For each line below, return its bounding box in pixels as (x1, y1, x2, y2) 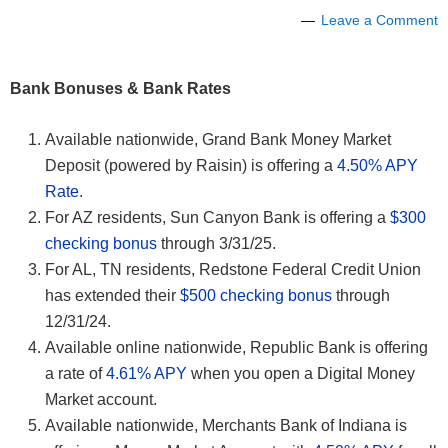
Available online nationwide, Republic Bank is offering (45, 339, 428, 357)
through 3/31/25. (157, 235, 276, 253)
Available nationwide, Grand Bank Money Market (45, 131, 391, 149)
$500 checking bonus (180, 287, 332, 305)
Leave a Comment (321, 12, 438, 29)
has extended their (45, 287, 180, 305)
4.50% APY (337, 157, 418, 175)
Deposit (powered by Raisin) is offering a (45, 157, 337, 175)
